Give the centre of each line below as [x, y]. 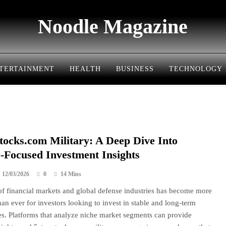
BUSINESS [135, 69]
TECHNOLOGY [196, 69]
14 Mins [71, 174]
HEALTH [85, 69]
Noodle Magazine [113, 26]
